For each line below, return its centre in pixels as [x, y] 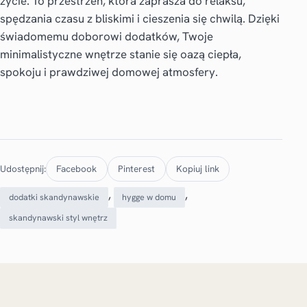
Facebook [77, 168]
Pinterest [137, 168]
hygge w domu [149, 197]
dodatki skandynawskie [54, 197]
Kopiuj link [197, 168]
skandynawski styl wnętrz [58, 218]
